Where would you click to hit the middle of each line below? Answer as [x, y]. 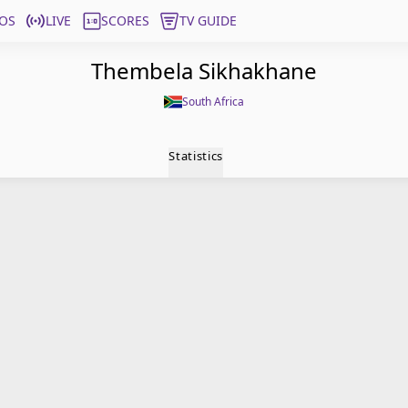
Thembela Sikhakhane [204, 71]
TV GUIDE [208, 20]
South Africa [213, 102]
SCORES [125, 20]
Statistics [196, 156]
